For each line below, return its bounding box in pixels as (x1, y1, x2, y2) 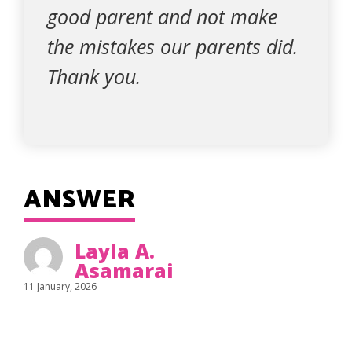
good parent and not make (47, 3, 277, 30)
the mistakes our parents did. (47, 33, 298, 60)
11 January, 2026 (24, 280, 97, 293)
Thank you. (47, 63, 141, 90)
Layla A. (75, 237, 155, 264)
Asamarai (75, 257, 174, 284)
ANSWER (24, 180, 135, 221)
